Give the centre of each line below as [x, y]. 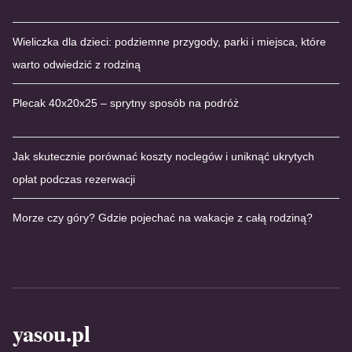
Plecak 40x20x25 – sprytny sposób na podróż [126, 103]
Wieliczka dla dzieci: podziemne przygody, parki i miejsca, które [169, 42]
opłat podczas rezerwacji [74, 180]
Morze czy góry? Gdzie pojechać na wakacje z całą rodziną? [163, 218]
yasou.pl [51, 334]
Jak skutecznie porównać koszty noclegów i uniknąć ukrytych [163, 157]
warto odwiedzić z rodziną [77, 65]
